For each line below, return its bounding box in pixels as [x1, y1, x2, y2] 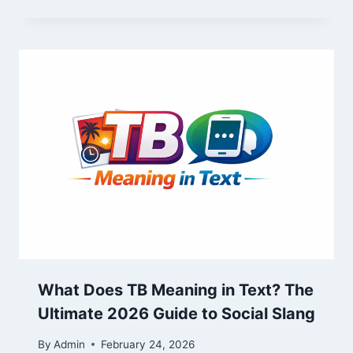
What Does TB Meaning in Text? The [38, 281, 314, 300]
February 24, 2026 [101, 337, 195, 351]
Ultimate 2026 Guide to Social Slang [38, 304, 315, 324]
